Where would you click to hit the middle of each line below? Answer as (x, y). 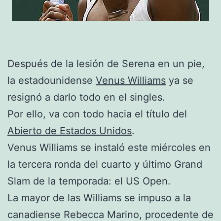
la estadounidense (52, 80)
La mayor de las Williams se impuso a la (99, 198)
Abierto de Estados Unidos (70, 130)
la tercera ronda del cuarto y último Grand (105, 164)
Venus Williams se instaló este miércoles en (109, 147)
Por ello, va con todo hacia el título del (97, 114)
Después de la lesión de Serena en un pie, (106, 63)
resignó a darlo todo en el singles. (86, 97)
